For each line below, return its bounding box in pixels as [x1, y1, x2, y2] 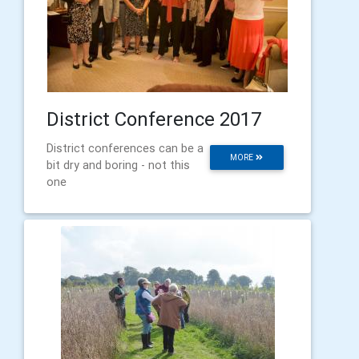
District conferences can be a [46, 140, 204, 155]
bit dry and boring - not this [46, 157, 190, 172]
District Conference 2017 [46, 107, 262, 131]
